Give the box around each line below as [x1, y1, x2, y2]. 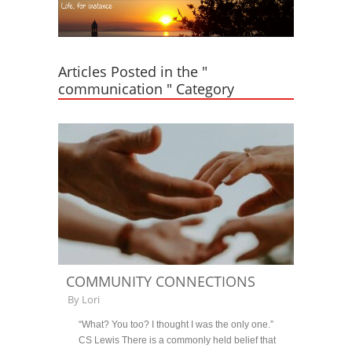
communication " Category [58, 79, 234, 98]
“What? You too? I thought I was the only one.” [79, 320, 273, 329]
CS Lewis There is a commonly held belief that [79, 335, 276, 345]
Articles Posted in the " [58, 62, 207, 81]
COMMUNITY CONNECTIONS [66, 272, 255, 291]
